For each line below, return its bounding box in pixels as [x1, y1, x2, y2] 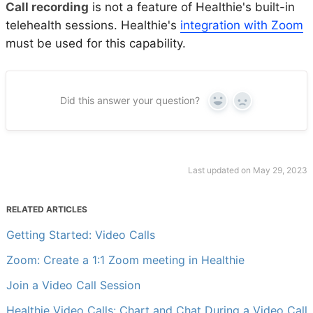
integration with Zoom [180, 18, 303, 33]
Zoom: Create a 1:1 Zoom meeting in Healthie [6, 252, 245, 267]
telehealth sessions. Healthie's [6, 18, 180, 33]
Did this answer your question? [59, 94, 200, 106]
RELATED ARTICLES [6, 203, 87, 214]
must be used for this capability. [6, 36, 189, 51]
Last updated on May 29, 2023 [188, 164, 307, 175]
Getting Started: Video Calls [6, 227, 155, 242]
